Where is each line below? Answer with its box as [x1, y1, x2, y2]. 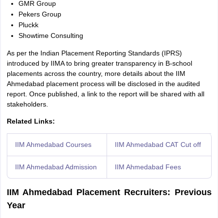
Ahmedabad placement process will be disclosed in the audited [6, 80, 200, 88]
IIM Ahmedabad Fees [114, 163, 181, 171]
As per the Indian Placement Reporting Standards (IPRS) [6, 49, 182, 57]
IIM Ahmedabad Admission [15, 163, 97, 171]
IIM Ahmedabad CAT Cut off [114, 141, 201, 148]
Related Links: [6, 117, 55, 125]
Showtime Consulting [18, 32, 83, 39]
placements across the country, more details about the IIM [6, 70, 185, 77]
